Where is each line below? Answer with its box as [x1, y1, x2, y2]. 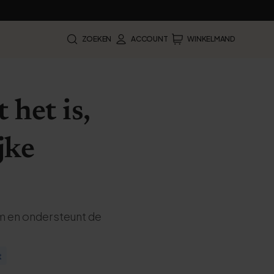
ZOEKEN [81, 34, 112, 43]
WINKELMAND [187, 34, 235, 43]
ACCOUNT [131, 34, 168, 43]
